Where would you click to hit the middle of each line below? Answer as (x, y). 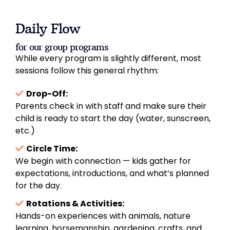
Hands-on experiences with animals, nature (103, 216)
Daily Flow (47, 28)
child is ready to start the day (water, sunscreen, (113, 118)
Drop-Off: (47, 93)
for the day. (39, 185)
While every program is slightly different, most (108, 58)
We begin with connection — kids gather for (103, 161)
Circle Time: (52, 148)
